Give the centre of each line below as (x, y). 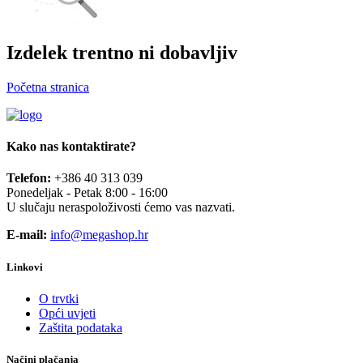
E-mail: (28, 235)
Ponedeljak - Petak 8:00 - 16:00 (87, 193)
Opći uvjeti (67, 313)
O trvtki (59, 298)
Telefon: (30, 178)
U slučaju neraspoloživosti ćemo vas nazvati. (121, 207)
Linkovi (25, 267)
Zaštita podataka (81, 327)
